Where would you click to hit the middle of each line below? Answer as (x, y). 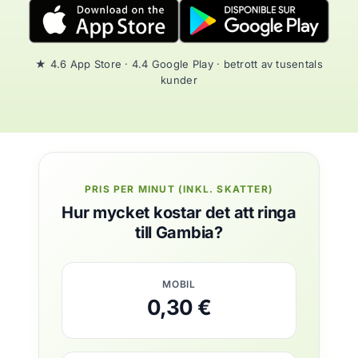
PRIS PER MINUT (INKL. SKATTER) (179, 189)
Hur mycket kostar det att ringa (179, 213)
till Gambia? (179, 233)
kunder (179, 80)
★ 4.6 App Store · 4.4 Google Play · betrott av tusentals (179, 64)
